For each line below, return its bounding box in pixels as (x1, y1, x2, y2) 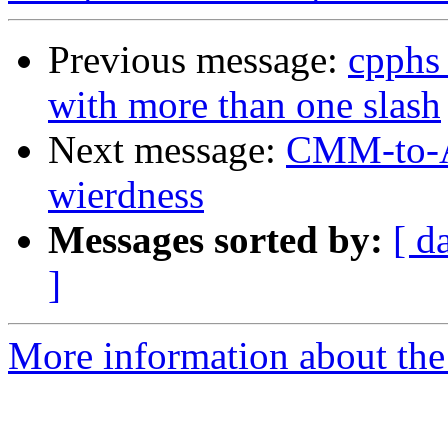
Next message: (48, 128, 286, 172)
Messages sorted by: (48, 218, 383, 262)
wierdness (48, 173, 204, 217)
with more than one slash (48, 83, 441, 127)
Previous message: (48, 38, 348, 82)
